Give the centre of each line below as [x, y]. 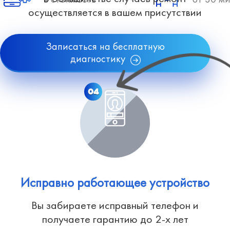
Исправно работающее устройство [115, 183]
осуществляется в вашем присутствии [115, 12]
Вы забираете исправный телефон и [115, 205]
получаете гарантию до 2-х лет [115, 219]
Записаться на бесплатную [105, 46]
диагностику [98, 59]
